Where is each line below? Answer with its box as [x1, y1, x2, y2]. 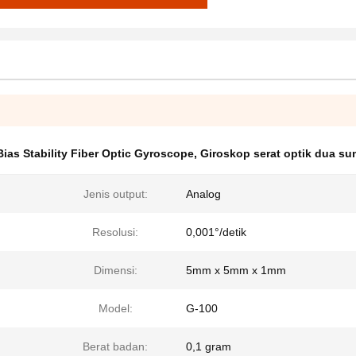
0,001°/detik [186, 226, 246, 238]
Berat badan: [83, 340, 148, 353]
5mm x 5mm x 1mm [186, 264, 286, 277]
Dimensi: [93, 264, 137, 277]
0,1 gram [186, 340, 231, 353]
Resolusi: [92, 226, 138, 238]
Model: [98, 302, 133, 315]
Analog [186, 188, 221, 200]
